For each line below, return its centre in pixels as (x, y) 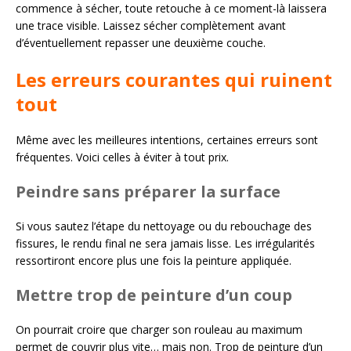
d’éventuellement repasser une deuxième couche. (141, 43)
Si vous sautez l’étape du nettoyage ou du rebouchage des (164, 226)
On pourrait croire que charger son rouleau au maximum (159, 330)
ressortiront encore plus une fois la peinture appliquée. (154, 261)
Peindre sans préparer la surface (148, 192)
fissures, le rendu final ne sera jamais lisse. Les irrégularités (165, 244)
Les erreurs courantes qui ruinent (174, 80)
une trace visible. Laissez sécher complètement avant (151, 26)
